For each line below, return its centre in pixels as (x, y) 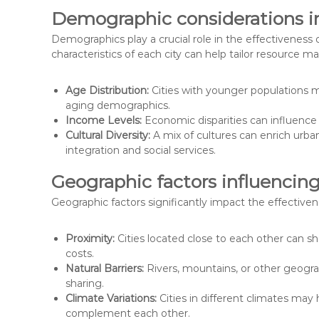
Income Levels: (104, 120)
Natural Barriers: (105, 268)
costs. (80, 253)
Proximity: (90, 238)
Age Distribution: (107, 90)
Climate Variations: (111, 298)
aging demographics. (118, 105)
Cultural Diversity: (108, 135)
